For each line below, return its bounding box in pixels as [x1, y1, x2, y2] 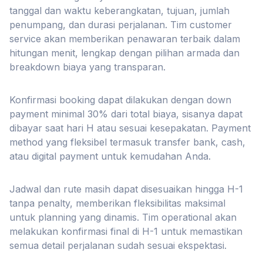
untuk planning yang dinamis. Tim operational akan [9, 211, 237, 223]
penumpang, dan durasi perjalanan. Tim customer [9, 19, 232, 31]
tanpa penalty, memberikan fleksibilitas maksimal [9, 197, 225, 209]
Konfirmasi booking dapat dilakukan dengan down [9, 94, 231, 106]
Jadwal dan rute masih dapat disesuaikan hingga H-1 [9, 183, 243, 195]
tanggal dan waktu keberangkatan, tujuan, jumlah [9, 5, 230, 16]
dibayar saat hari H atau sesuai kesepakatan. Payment [9, 122, 251, 134]
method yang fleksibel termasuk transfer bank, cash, [9, 136, 245, 148]
